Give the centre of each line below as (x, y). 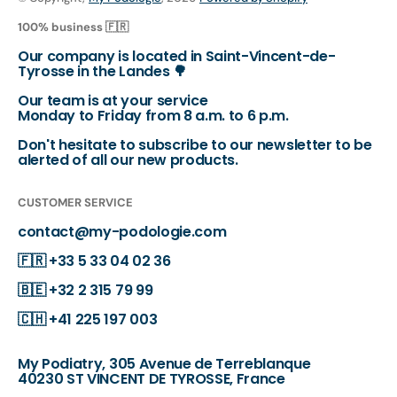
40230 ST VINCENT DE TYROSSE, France (152, 378)
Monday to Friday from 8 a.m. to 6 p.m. (153, 115)
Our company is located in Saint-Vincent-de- (177, 56)
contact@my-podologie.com (122, 231)
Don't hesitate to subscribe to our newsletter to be (195, 144)
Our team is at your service (113, 100)
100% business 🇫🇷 (73, 27)
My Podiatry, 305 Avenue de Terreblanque (164, 363)
